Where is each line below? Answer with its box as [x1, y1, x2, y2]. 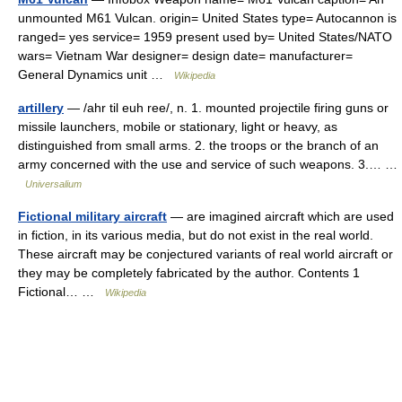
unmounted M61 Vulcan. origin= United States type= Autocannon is [18, 11, 397, 25]
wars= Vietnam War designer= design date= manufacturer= [18, 48, 353, 63]
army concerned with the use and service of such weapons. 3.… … [18, 157, 398, 171]
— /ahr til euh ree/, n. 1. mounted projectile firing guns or [64, 100, 389, 115]
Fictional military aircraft [18, 209, 167, 223]
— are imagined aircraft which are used [167, 209, 394, 223]
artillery [18, 100, 64, 115]
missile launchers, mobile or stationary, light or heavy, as [18, 119, 337, 134]
